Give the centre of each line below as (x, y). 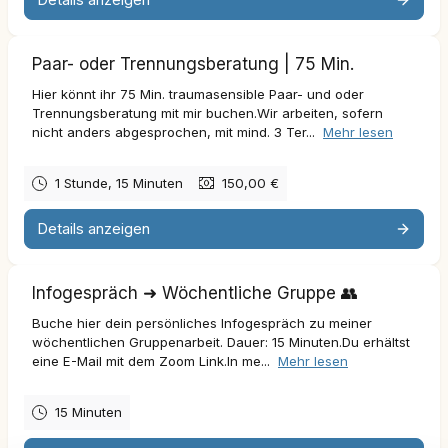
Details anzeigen (93, 228)
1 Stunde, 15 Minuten (119, 182)
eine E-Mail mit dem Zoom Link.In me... (153, 360)
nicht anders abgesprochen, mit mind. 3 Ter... (175, 131)
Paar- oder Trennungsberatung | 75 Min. (193, 63)
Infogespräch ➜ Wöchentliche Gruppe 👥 (195, 292)
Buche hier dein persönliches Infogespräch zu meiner (202, 322)
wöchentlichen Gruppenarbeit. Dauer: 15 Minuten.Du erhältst (221, 341)
